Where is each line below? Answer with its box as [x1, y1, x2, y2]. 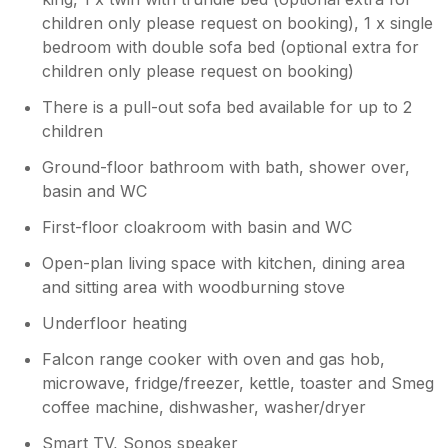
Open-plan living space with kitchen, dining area [42, 253, 406, 274]
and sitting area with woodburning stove [42, 277, 346, 298]
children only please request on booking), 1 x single [42, 13, 434, 34]
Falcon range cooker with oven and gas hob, [42, 349, 386, 370]
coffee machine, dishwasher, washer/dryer [42, 397, 367, 418]
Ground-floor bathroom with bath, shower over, [42, 157, 411, 178]
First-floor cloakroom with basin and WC [42, 217, 353, 238]
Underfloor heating [42, 313, 188, 334]
